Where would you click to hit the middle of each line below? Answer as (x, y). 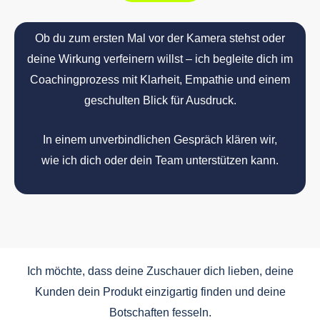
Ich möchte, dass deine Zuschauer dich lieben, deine (160, 271)
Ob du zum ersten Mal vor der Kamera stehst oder (160, 38)
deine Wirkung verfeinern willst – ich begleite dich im (160, 59)
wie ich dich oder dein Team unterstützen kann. (160, 160)
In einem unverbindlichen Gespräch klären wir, (160, 139)
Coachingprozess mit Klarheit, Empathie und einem (160, 79)
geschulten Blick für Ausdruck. (160, 100)
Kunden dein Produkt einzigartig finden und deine (160, 292)
